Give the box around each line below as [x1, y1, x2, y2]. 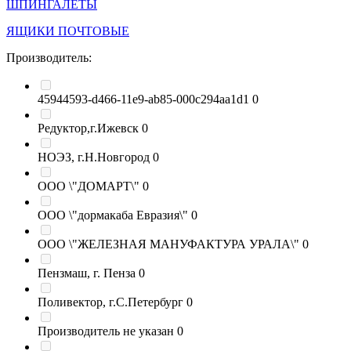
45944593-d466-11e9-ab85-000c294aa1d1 [38, 92, 249, 106]
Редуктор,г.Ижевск [38, 121, 139, 135]
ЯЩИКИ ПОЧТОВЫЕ [6, 24, 129, 38]
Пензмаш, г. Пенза [38, 266, 136, 280]
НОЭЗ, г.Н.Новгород [38, 150, 150, 164]
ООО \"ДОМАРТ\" [38, 179, 139, 193]
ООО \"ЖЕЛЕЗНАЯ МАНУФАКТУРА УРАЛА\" [38, 237, 299, 251]
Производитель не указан [38, 324, 174, 338]
